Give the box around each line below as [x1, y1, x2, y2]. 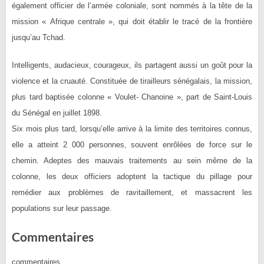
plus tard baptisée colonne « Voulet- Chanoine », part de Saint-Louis [12, 92, 252, 101]
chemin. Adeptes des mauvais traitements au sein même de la [12, 156, 252, 165]
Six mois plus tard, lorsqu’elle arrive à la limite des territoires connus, [12, 124, 252, 133]
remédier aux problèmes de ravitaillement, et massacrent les [12, 187, 252, 197]
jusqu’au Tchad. [12, 32, 65, 42]
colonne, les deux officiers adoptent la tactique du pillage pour [12, 171, 252, 181]
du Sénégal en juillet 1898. [12, 108, 102, 117]
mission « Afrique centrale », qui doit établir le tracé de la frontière [12, 16, 252, 26]
